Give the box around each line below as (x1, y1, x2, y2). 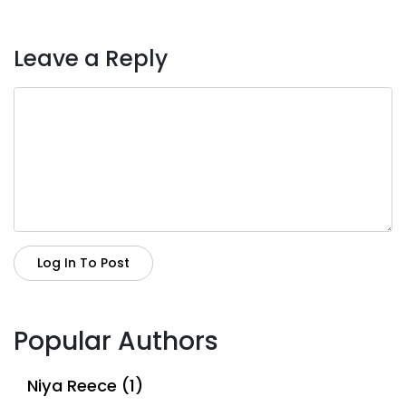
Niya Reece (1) (27, 373, 143, 397)
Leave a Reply (14, 42, 168, 74)
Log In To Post (37, 253, 130, 272)
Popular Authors (14, 323, 218, 359)
